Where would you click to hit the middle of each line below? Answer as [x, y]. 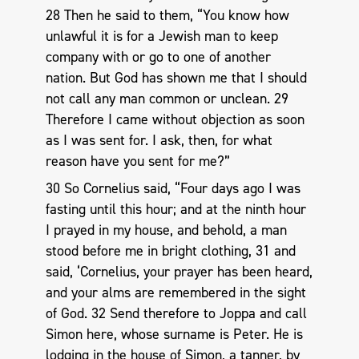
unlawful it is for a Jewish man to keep [161, 36]
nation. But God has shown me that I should [176, 78]
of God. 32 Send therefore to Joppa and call [176, 313]
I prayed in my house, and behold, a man [166, 230]
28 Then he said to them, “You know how [167, 16]
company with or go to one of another [158, 57]
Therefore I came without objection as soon [175, 120]
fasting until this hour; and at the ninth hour [175, 209]
